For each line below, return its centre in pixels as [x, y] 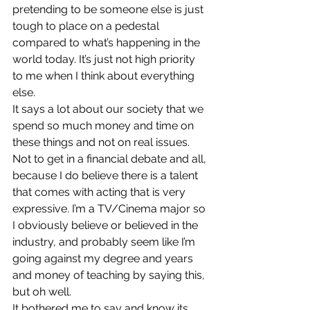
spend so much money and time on [104, 126]
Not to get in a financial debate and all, [111, 159]
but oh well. [42, 292]
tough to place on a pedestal [87, 26]
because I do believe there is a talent [107, 175]
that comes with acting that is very [100, 192]
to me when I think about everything [105, 76]
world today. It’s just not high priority [105, 59]
